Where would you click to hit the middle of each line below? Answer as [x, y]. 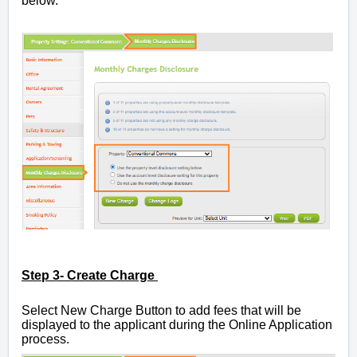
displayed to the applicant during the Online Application [177, 324]
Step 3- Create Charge [90, 275]
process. [47, 339]
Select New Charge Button [97, 310]
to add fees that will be [237, 310]
